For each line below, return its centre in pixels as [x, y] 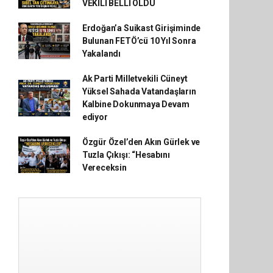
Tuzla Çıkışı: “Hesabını [126, 154]
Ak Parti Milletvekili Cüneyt [135, 78]
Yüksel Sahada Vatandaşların [139, 91]
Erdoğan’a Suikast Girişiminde [141, 28]
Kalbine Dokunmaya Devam [136, 104]
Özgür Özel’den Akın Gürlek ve [141, 142]
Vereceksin [104, 167]
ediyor [95, 117]
